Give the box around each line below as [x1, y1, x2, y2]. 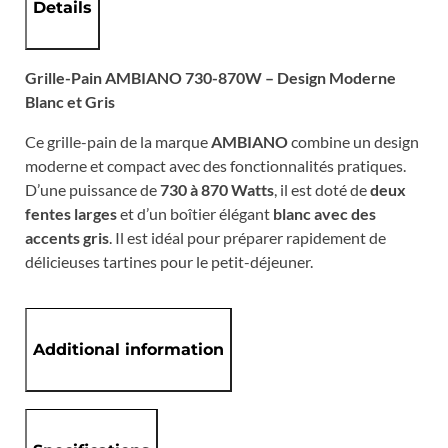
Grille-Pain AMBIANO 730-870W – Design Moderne [25, 67, 397, 87]
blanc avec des [273, 204, 377, 224]
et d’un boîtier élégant [117, 204, 274, 224]
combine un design [288, 132, 420, 152]
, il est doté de [274, 180, 371, 200]
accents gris [25, 228, 110, 248]
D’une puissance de [25, 180, 161, 200]
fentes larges [25, 204, 118, 224]
